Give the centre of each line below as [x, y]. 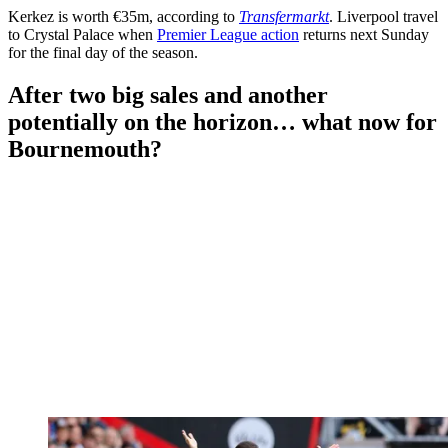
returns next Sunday [364, 34]
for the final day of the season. [103, 52]
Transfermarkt [284, 16]
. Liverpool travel [383, 16]
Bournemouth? [85, 148]
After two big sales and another [168, 94]
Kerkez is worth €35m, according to [123, 16]
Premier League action [228, 34]
